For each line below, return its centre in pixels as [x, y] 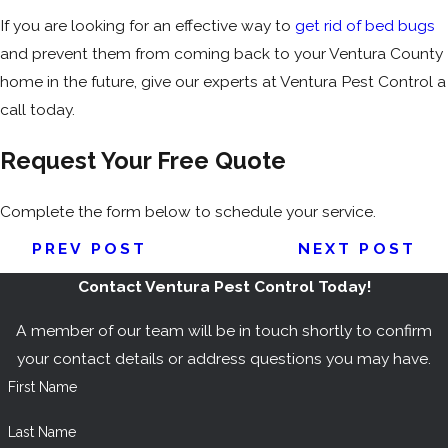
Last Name [41, 431]
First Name [42, 386]
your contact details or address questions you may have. [224, 358]
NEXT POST [356, 249]
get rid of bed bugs [365, 26]
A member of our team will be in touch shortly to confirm [224, 330]
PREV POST [90, 249]
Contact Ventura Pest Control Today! [224, 287]
